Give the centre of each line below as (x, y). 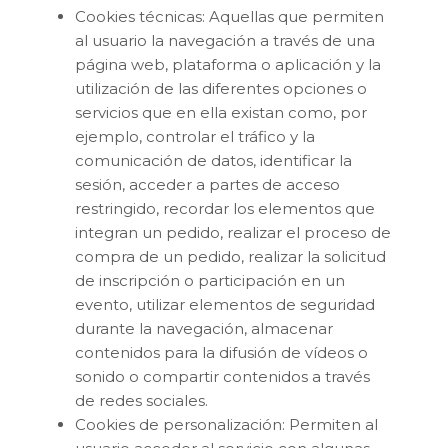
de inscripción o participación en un (210, 280)
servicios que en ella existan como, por (221, 112)
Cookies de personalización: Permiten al (226, 424)
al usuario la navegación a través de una (225, 40)
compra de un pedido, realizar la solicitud (230, 256)
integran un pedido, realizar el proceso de (233, 232)
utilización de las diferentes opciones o (221, 88)
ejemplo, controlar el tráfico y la (195, 136)
